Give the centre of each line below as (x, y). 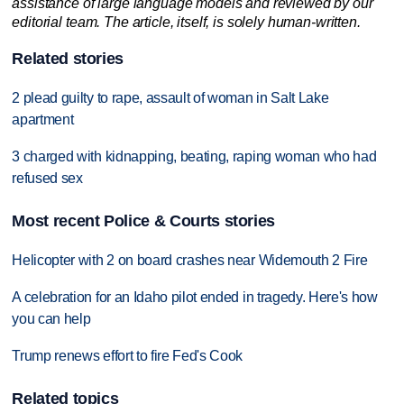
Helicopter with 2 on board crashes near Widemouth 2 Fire (190, 261)
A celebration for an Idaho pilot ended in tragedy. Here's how (195, 298)
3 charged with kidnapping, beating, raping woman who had (194, 157)
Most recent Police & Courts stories (144, 221)
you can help (51, 319)
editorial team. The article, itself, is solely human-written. (186, 22)
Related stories (68, 59)
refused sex (47, 179)
